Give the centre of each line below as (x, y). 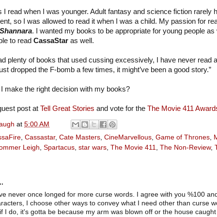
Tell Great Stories (67, 108)
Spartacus (59, 148)
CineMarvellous (128, 138)
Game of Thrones (183, 138)
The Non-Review (185, 148)
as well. (81, 40)
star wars (93, 148)
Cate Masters (80, 138)
